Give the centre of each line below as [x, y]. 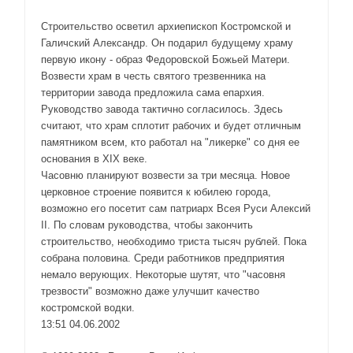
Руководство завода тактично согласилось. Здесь [162, 109]
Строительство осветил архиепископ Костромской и [166, 26]
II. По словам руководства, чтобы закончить [147, 225]
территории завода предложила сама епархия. [153, 92]
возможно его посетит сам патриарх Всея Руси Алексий [176, 208]
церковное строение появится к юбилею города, [156, 191]
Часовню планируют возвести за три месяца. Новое [165, 175]
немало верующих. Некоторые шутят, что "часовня [163, 274]
